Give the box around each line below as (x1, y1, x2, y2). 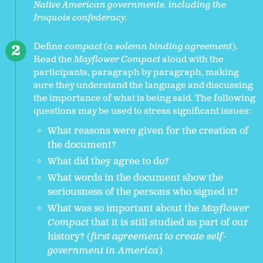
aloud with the (160, 53, 224, 66)
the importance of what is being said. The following (33, 92, 255, 105)
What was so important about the (48, 203, 201, 215)
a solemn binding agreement (107, 41, 232, 53)
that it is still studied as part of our (89, 217, 248, 230)
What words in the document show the (48, 172, 223, 185)
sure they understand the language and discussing (33, 79, 253, 92)
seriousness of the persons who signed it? (48, 186, 238, 199)
